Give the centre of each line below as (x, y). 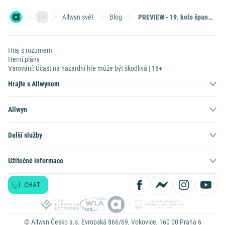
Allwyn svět (78, 17)
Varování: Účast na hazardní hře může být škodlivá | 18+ (85, 68)
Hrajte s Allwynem (34, 84)
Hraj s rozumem (30, 50)
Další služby (25, 135)
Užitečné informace (36, 161)
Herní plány (24, 59)
